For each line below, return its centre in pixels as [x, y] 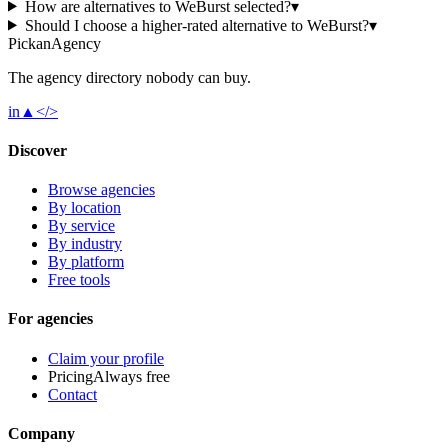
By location [84, 208]
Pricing [70, 376]
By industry [85, 244]
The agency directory [75, 77]
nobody [170, 77]
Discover [37, 150]
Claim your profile [106, 358]
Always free [131, 376]
